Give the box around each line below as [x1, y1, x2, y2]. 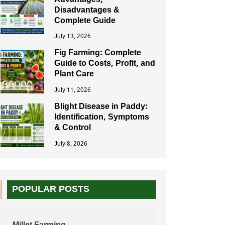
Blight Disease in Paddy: [54, 102, 148, 113]
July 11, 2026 [54, 86, 91, 95]
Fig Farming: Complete [54, 48, 141, 59]
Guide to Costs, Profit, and [54, 59, 155, 70]
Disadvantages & [54, 5, 120, 16]
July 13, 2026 [54, 33, 91, 41]
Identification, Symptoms [54, 113, 149, 124]
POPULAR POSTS [12, 183, 89, 195]
